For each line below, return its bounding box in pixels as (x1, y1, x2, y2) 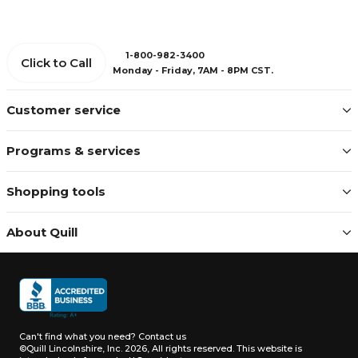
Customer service (6, 102, 121, 117)
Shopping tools (6, 184, 105, 199)
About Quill (6, 225, 78, 240)
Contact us (138, 331, 186, 342)
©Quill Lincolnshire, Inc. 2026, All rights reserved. (19, 343, 234, 354)
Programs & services (6, 143, 141, 158)
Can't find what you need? (19, 331, 138, 342)
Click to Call (21, 55, 92, 70)
